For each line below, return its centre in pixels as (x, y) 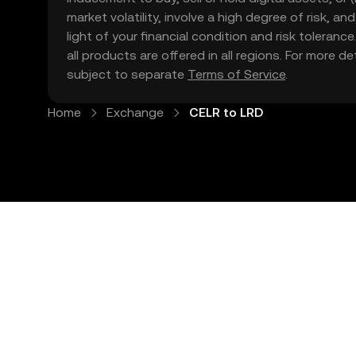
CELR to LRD (226, 112)
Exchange (135, 112)
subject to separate (127, 74)
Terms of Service (236, 74)
